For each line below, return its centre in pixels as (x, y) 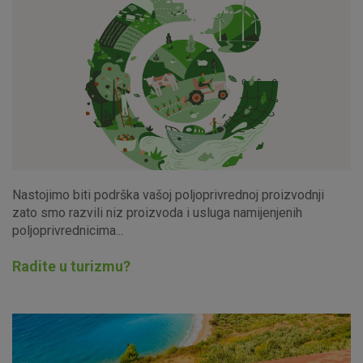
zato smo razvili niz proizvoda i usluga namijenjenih (157, 212)
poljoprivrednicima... (68, 230)
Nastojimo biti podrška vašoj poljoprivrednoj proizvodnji (168, 194)
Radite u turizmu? (71, 266)
